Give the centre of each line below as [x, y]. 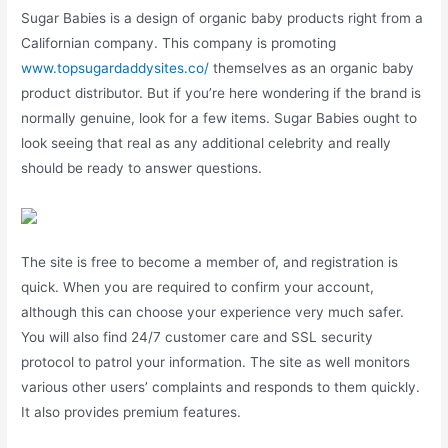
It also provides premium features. [131, 411]
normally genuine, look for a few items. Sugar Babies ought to [219, 118]
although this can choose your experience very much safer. [213, 311]
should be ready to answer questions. [142, 168]
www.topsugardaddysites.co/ [115, 68]
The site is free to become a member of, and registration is [210, 261]
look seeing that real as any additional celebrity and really [206, 143]
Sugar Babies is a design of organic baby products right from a [222, 18]
